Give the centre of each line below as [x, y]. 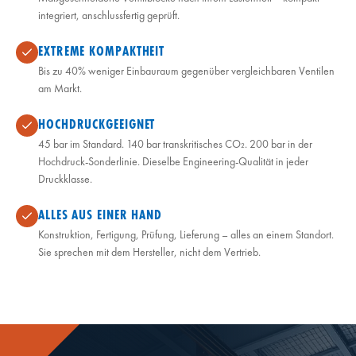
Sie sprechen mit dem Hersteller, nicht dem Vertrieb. [149, 252]
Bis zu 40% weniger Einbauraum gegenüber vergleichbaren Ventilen [186, 71]
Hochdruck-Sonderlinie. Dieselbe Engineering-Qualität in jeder [173, 161]
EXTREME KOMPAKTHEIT [102, 50]
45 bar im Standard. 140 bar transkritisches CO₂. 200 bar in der [175, 144]
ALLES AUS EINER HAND [100, 214]
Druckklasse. [65, 179]
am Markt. [60, 88]
